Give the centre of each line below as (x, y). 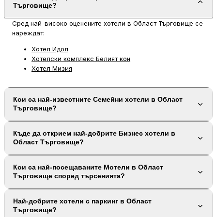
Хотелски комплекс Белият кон (81, 59)
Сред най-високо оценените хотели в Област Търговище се (108, 23)
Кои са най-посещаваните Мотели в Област (88, 168)
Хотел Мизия (52, 69)
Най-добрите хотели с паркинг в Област (82, 201)
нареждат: (28, 33)
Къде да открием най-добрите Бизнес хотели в (94, 134)
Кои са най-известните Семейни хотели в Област (98, 100)
